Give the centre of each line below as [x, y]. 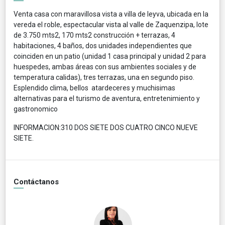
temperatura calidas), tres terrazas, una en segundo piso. [104, 77]
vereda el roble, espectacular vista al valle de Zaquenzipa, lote [111, 24]
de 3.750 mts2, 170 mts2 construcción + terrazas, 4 [94, 35]
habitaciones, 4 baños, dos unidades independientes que [103, 45]
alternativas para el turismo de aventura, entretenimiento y [107, 98]
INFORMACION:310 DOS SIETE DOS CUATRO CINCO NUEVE [106, 127]
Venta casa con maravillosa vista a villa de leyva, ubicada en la [111, 14]
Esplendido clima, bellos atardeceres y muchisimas [94, 88]
